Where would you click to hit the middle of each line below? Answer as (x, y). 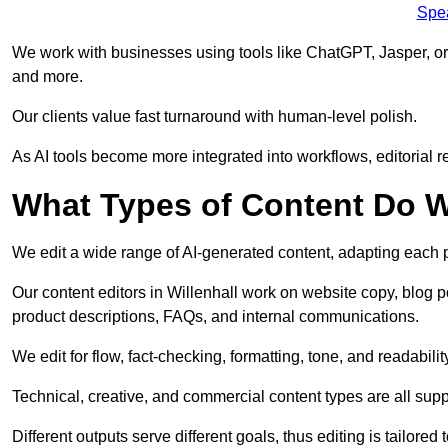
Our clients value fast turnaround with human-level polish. (214, 117)
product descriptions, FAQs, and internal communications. (215, 317)
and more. (47, 77)
